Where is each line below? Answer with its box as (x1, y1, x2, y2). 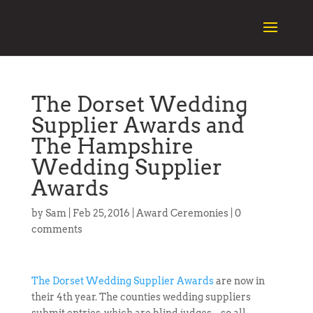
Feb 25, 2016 (72, 208, 130, 219)
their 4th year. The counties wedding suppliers (31, 291, 251, 303)
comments (31, 224, 82, 235)
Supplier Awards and (31, 112, 245, 138)
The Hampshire (31, 133, 194, 159)
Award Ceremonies (136, 208, 228, 219)
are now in (213, 275, 265, 286)
